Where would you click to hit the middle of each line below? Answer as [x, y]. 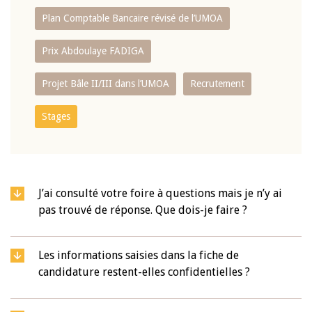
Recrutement [217, 84]
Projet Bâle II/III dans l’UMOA [106, 84]
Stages [56, 116]
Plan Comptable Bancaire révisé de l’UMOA [132, 18]
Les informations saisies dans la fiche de [139, 255]
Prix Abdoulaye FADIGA [93, 51]
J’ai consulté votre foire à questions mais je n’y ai [160, 193]
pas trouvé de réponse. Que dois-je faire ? [143, 210]
